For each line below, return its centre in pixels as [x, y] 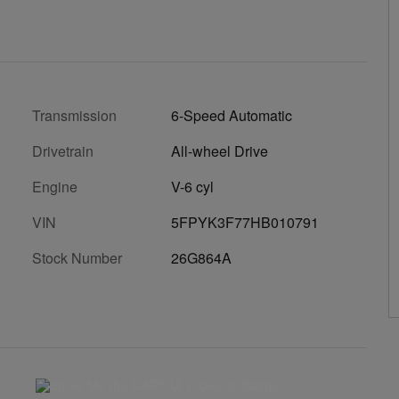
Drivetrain [63, 151]
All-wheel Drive [220, 151]
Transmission [74, 115]
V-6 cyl [192, 187]
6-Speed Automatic [232, 115]
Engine [55, 187]
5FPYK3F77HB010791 [245, 222]
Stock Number [77, 258]
